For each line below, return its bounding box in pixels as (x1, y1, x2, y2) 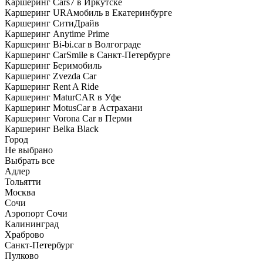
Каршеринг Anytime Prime (5, 29, 109, 39)
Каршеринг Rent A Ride (5, 82, 99, 92)
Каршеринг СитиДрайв (5, 18, 99, 28)
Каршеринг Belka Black (5, 124, 99, 134)
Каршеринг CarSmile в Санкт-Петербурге (5, 50, 170, 60)
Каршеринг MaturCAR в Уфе (5, 92, 121, 102)
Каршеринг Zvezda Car (5, 71, 96, 81)
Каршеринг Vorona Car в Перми (5, 113, 132, 123)
